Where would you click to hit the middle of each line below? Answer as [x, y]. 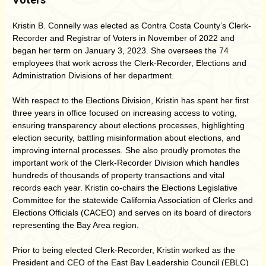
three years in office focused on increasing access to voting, [125, 113]
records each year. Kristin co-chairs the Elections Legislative [125, 188]
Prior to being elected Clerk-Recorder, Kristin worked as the [124, 250]
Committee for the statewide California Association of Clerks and [133, 200]
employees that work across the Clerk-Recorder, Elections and [129, 63]
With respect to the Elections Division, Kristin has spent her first [131, 100]
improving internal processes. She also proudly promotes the [126, 150]
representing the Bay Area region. [76, 225]
